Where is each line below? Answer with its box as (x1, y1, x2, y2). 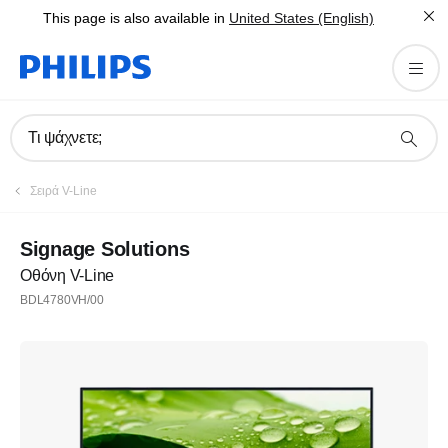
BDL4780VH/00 (20, 293, 104, 307)
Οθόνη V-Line (20, 267, 114, 284)
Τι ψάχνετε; (28, 129, 103, 146)
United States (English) (229, 10, 374, 26)
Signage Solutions (20, 238, 190, 260)
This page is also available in (43, 10, 225, 26)
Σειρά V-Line (30, 184, 97, 198)
